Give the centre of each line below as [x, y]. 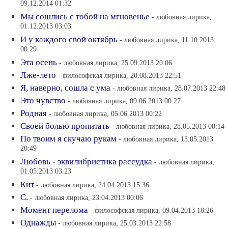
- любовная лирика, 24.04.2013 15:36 [93, 184]
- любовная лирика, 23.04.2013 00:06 [87, 197]
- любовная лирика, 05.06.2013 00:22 [105, 113]
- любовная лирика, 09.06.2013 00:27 [124, 101]
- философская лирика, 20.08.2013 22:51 [120, 75]
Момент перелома [54, 210]
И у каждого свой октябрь [69, 39]
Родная [34, 113]
